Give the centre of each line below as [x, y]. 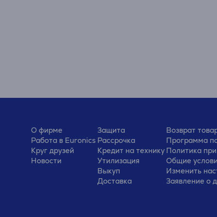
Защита [111, 130]
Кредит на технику [131, 150]
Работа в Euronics [63, 140]
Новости [46, 161]
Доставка [114, 181]
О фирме [47, 130]
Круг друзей [53, 150]
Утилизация [118, 161]
